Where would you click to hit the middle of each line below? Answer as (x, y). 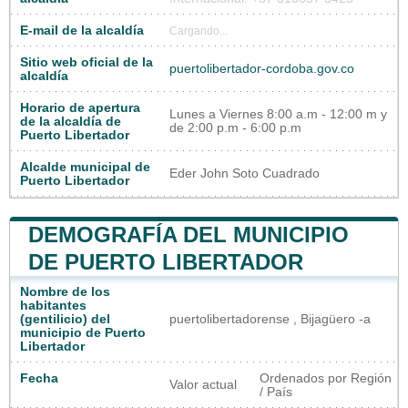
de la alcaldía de (71, 122)
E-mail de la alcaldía (82, 31)
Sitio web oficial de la (87, 63)
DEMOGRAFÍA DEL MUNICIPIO (189, 235)
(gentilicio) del (65, 320)
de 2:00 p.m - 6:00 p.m (235, 128)
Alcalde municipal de (85, 168)
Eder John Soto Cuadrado (245, 174)
